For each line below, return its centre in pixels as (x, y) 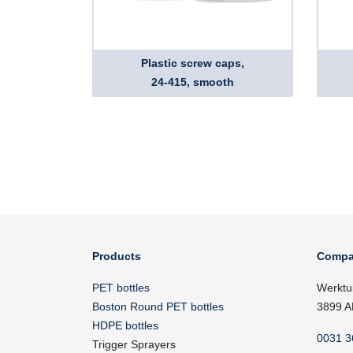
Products (117, 256)
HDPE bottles (125, 325)
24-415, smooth (193, 82)
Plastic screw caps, (193, 63)
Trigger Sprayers (134, 344)
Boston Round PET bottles (158, 307)
